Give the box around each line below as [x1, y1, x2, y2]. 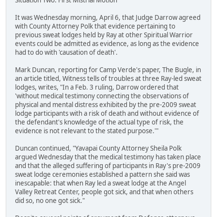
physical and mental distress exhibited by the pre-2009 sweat [15, 100, 196, 109]
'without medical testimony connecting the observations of [15, 92, 189, 101]
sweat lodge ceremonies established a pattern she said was [15, 170, 190, 179]
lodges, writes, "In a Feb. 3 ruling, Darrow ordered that [15, 83, 179, 92]
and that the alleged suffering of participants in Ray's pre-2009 [15, 161, 201, 170]
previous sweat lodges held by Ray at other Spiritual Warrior [15, 31, 193, 40]
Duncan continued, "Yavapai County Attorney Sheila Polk [15, 144, 182, 153]
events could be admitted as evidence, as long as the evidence [15, 39, 199, 48]
